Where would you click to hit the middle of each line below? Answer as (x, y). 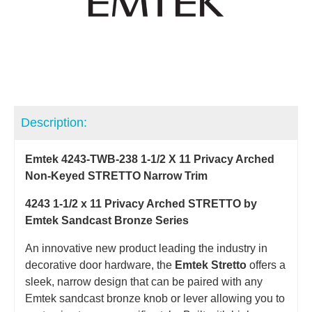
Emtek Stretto (211, 265)
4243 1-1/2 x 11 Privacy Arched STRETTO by (141, 203)
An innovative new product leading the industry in (146, 248)
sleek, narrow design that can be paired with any (144, 281)
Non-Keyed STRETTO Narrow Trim (116, 175)
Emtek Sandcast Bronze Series (107, 220)
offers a (266, 265)
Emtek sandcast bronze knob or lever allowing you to (155, 298)
